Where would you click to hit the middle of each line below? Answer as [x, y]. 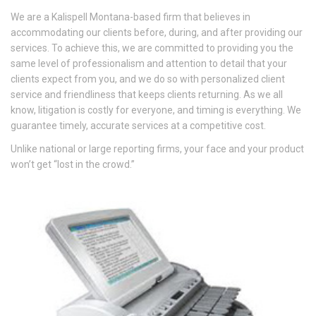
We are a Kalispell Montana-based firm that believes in [130, 17]
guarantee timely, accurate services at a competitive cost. [138, 125]
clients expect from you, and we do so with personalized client [148, 79]
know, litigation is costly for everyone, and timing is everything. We [156, 110]
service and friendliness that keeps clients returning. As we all [147, 94]
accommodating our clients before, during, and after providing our [157, 32]
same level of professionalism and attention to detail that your [149, 63]
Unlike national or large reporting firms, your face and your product [157, 148]
